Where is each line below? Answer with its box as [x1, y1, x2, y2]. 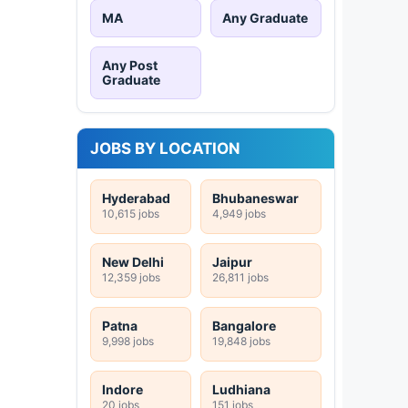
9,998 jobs [102, 333, 154, 348]
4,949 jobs [212, 206, 266, 220]
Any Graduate [222, 9, 308, 25]
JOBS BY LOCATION [90, 138, 240, 158]
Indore [102, 381, 143, 397]
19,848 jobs [212, 333, 270, 348]
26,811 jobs [212, 270, 269, 284]
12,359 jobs [102, 270, 160, 284]
